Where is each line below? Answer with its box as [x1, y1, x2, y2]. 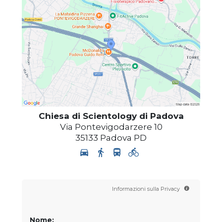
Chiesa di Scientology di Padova [38, 111, 184, 121]
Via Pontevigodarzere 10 [59, 121, 163, 132]
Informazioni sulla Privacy [112, 185, 181, 192]
